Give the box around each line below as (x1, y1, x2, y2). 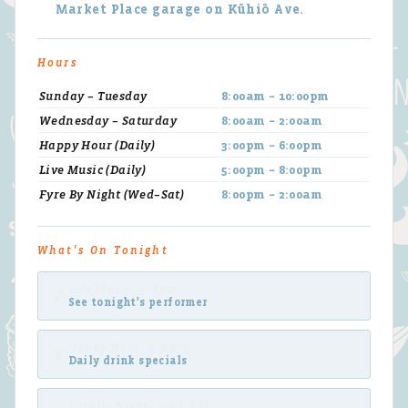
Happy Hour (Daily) (39, 139, 156, 152)
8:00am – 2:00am (221, 115, 323, 127)
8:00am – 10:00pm (221, 90, 330, 103)
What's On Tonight (37, 245, 168, 257)
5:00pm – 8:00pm (221, 164, 323, 177)
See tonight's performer (67, 297, 208, 309)
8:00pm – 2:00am (221, 189, 323, 201)
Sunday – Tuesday (39, 90, 148, 103)
